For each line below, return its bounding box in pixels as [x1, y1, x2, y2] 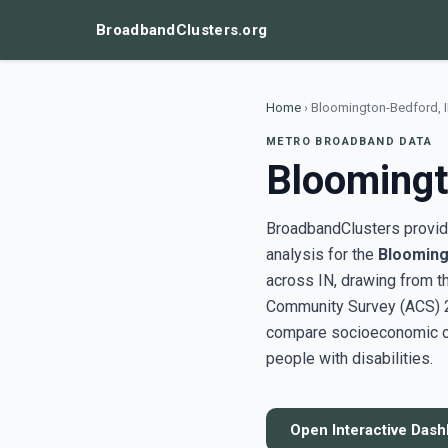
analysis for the [266, 245, 378, 264]
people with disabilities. [266, 349, 433, 368]
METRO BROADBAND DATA [266, 135, 432, 148]
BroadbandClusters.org [96, 21, 268, 39]
